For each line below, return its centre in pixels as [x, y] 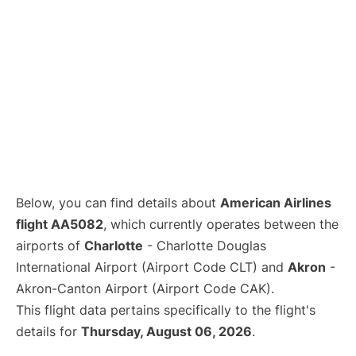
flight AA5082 [60, 224]
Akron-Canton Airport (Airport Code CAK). [145, 288]
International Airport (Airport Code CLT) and [152, 267]
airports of [50, 246]
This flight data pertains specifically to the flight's [166, 310]
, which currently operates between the [221, 224]
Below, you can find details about [118, 203]
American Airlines [276, 203]
